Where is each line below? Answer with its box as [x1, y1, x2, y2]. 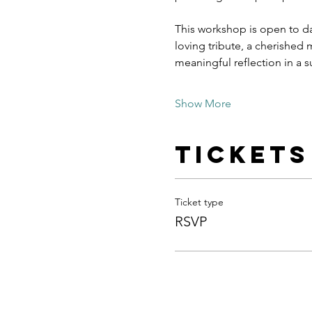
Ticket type [174, 196, 224, 209]
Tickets [174, 139, 309, 170]
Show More [174, 97, 231, 111]
